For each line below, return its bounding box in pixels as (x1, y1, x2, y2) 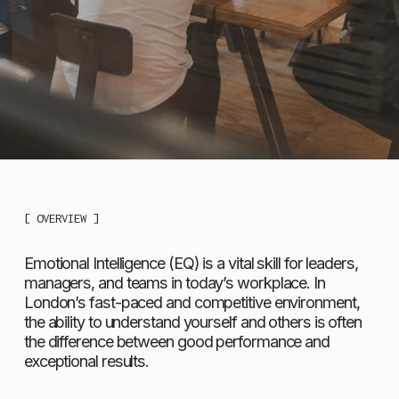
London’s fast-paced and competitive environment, (23, 291, 360, 312)
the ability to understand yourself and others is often (23, 311, 362, 331)
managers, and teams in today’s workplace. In (23, 272, 325, 292)
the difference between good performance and (23, 330, 330, 351)
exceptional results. (23, 350, 150, 370)
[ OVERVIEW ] (23, 211, 99, 226)
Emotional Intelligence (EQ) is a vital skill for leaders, (23, 252, 358, 273)
